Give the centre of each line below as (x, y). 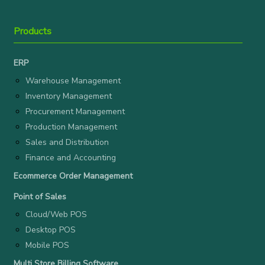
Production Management (71, 127)
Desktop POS (51, 230)
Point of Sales (40, 197)
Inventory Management (69, 96)
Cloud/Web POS (56, 215)
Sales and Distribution (67, 143)
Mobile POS (47, 245)
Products (33, 32)
